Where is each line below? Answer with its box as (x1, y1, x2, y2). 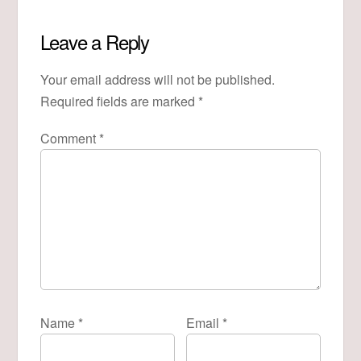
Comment (39, 129, 99, 148)
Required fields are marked (39, 92, 198, 111)
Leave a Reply (39, 27, 149, 56)
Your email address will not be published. (39, 70, 275, 89)
